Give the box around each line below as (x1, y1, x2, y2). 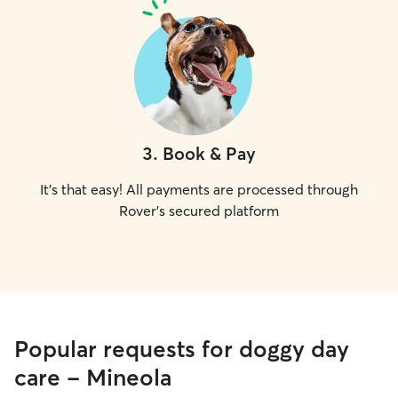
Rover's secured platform (119, 202, 279, 219)
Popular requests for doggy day (14, 335, 349, 363)
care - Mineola (14, 363, 171, 392)
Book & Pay (163, 142, 256, 164)
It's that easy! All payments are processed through (40, 180, 358, 198)
